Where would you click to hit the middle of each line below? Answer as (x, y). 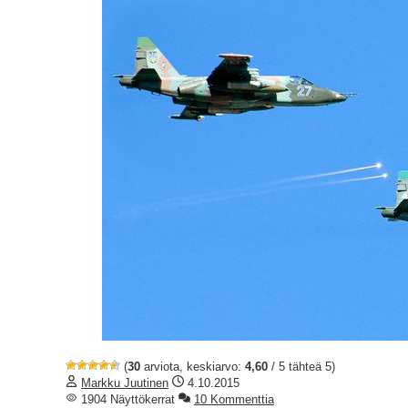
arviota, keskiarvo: (193, 366)
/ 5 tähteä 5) (301, 366)
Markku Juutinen (125, 382)
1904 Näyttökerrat (126, 399)
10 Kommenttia (234, 399)
